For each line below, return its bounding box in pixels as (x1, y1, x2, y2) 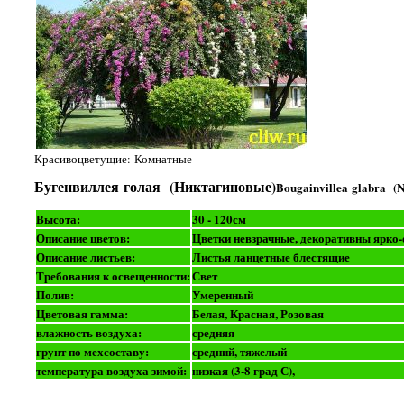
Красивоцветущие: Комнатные (33, 151, 192, 168)
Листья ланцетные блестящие (191, 247, 350, 265)
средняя (191, 323, 234, 341)
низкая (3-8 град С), (191, 361, 301, 379)
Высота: (35, 209, 80, 227)
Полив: (35, 285, 74, 303)
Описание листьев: (35, 247, 135, 265)
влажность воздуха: (35, 323, 142, 341)
